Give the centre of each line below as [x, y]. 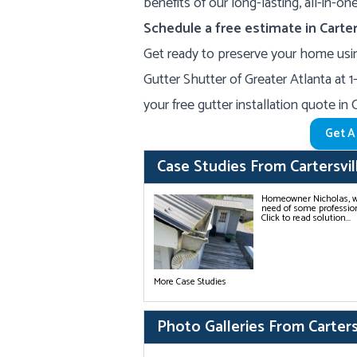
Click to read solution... [306, 218]
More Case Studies [190, 281]
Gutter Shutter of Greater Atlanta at [246, 80]
